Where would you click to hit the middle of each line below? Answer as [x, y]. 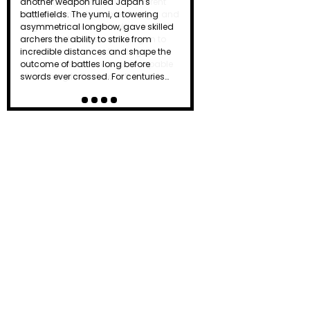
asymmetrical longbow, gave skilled [97, 27]
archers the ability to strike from [86, 39]
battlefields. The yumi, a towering [89, 15]
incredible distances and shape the [95, 52]
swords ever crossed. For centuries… [94, 77]
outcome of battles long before [85, 64]
